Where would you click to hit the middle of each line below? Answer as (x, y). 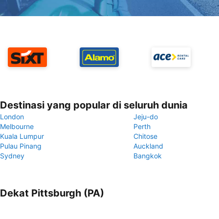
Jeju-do (146, 117)
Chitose (145, 136)
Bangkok (148, 156)
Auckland (148, 146)
